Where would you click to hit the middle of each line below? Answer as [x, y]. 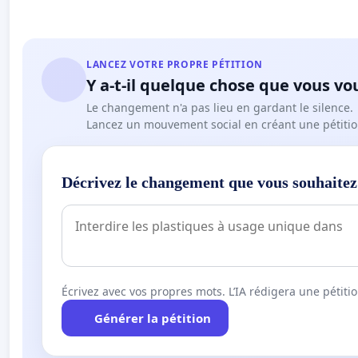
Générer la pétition [152, 318]
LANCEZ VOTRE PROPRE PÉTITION [175, 65]
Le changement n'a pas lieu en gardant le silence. [220, 108]
